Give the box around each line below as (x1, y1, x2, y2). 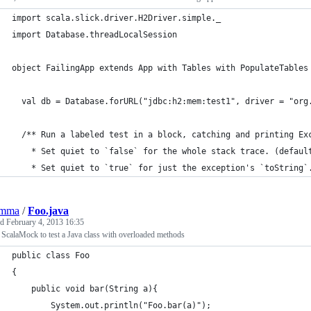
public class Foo (12, 251, 90, 260)
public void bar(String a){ (31, 284, 158, 294)
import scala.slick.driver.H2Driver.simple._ (12, 13, 221, 23)
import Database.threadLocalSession (12, 30, 177, 40)
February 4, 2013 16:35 (6, 217, 84, 227)
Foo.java (28, 205, 69, 217)
